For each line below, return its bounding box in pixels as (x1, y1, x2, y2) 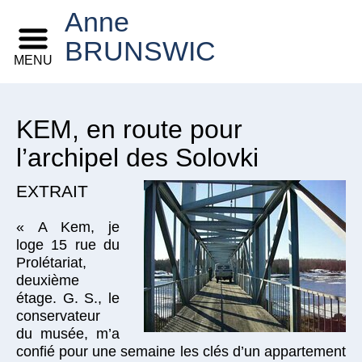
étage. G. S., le (16, 290, 120, 306)
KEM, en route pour (16, 115, 242, 144)
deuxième (16, 272, 79, 288)
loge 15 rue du (16, 237, 120, 253)
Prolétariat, (16, 255, 86, 271)
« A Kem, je (16, 219, 120, 235)
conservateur (16, 308, 100, 324)
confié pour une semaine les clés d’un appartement (16, 343, 346, 360)
